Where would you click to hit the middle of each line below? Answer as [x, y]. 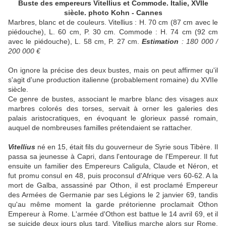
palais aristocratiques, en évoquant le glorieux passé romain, [113, 118]
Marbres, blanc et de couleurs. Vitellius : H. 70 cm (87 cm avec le [113, 22]
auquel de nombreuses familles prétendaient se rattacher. [100, 128]
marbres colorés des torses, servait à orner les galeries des [113, 109]
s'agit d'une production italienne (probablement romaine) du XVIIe [113, 80]
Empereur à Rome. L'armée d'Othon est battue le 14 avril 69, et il [113, 214]
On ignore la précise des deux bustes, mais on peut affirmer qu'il [113, 70]
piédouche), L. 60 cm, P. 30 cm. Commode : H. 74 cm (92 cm [113, 32]
